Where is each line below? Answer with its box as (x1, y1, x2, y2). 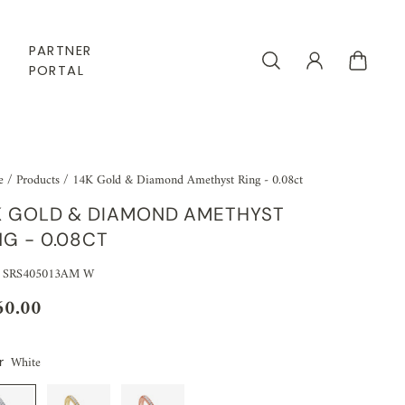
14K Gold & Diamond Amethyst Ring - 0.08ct (72, 169, 304, 193)
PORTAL (28, 61, 85, 80)
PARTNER (28, 41, 92, 60)
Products (16, 169, 64, 193)
